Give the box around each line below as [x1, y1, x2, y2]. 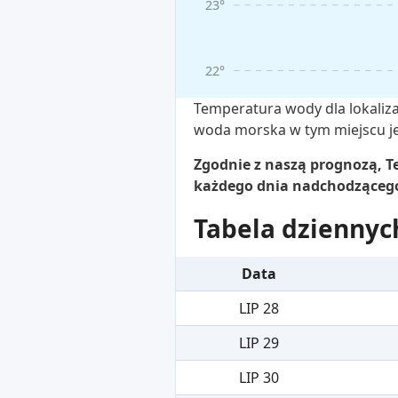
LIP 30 [239, 368, 279, 388]
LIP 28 [239, 298, 279, 319]
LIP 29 [239, 333, 279, 354]
